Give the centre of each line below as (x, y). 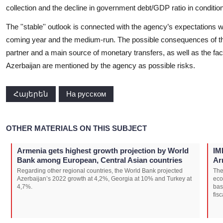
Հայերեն (31, 94)
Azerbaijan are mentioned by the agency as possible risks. (101, 65)
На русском (86, 94)
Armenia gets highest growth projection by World (103, 150)
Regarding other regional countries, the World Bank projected (100, 170)
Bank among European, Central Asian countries (100, 160)
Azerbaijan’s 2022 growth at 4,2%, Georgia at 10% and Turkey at (104, 178)
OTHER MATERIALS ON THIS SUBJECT (76, 128)
